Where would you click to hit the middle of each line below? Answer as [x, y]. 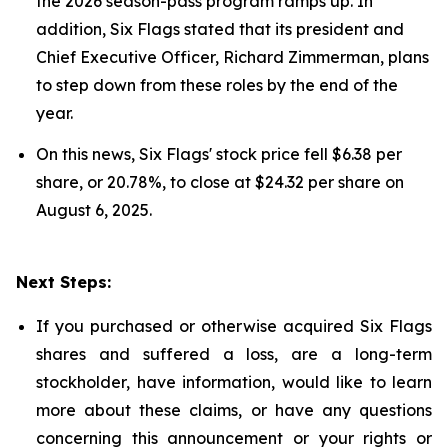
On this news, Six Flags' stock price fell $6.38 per [219, 154]
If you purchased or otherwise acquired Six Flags [234, 326]
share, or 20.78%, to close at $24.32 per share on [220, 182]
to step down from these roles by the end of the [217, 85]
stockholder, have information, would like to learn [234, 382]
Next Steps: [63, 282]
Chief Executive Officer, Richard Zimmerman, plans [232, 57]
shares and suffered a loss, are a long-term [234, 354]
